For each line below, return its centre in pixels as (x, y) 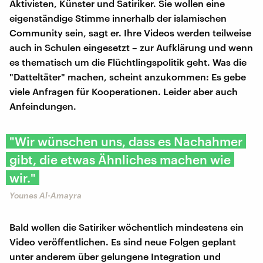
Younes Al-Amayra (45, 195)
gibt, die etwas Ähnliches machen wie (120, 159)
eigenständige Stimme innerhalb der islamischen (118, 18)
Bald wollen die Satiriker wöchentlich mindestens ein (127, 227)
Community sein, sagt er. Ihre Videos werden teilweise (130, 32)
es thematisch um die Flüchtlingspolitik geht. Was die (128, 62)
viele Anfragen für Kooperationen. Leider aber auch (124, 91)
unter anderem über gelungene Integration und (115, 256)
